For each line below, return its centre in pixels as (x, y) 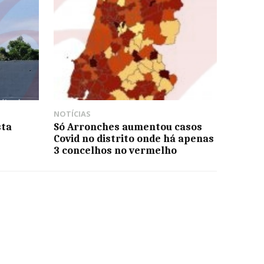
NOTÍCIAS (72, 113)
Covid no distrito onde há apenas (133, 138)
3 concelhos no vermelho (115, 150)
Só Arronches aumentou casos (128, 126)
